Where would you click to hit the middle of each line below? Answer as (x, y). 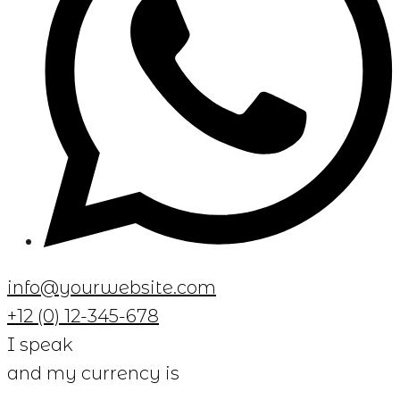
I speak (40, 345)
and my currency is (93, 374)
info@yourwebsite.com (112, 288)
